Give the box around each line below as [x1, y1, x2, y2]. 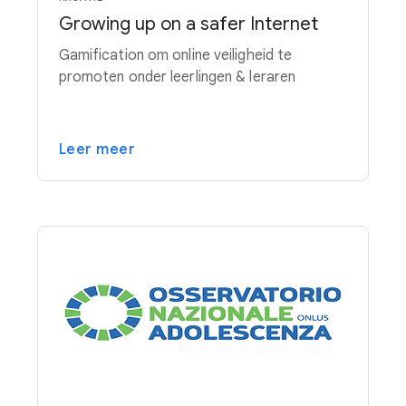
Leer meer [58, 140, 136, 159]
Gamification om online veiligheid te [58, 45, 293, 64]
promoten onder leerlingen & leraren [58, 67, 296, 86]
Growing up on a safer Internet [58, 12, 318, 35]
